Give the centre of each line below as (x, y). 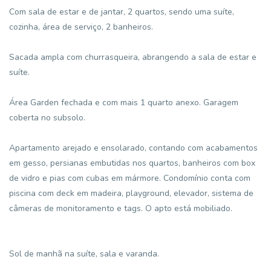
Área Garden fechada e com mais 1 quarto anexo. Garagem (124, 103)
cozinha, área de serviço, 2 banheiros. (81, 27)
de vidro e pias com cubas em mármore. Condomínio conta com (130, 178)
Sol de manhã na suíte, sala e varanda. (84, 254)
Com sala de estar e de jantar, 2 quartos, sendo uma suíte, (122, 12)
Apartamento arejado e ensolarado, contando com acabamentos (133, 148)
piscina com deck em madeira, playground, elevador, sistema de (131, 193)
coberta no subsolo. (47, 118)
